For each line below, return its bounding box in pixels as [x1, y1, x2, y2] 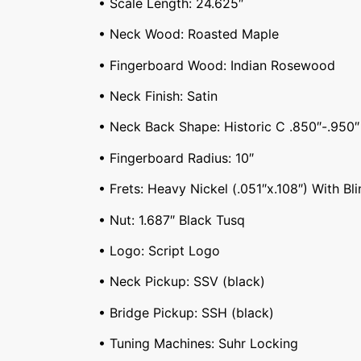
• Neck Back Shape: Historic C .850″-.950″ [98, 118, 359, 135]
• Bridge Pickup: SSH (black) [98, 304, 274, 321]
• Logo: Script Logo [98, 243, 220, 259]
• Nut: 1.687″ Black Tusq [98, 211, 245, 228]
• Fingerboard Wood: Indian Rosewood [98, 56, 335, 73]
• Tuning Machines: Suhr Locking [98, 335, 298, 352]
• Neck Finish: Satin [98, 88, 218, 105]
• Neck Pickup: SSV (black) [98, 273, 265, 290]
